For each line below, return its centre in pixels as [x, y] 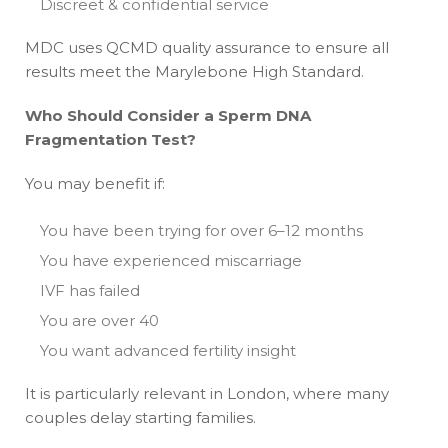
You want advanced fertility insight [168, 350]
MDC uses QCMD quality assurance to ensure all [207, 47]
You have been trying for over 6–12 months [201, 230]
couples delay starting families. [140, 417]
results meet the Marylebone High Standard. [194, 71]
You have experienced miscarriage [171, 260]
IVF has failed [90, 290]
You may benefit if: [95, 183]
